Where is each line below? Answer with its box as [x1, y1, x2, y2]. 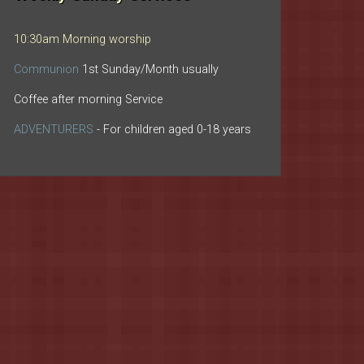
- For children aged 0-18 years [97, 122, 251, 136]
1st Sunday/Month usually [79, 62, 219, 76]
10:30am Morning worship [14, 32, 151, 46]
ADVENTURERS [14, 122, 97, 136]
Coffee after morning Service [14, 92, 162, 106]
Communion [14, 62, 79, 76]
